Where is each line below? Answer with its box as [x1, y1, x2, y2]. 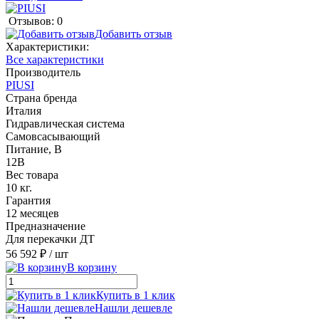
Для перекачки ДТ [6, 232, 95, 245]
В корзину [67, 261, 117, 273]
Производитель [6, 66, 80, 78]
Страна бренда [6, 91, 77, 104]
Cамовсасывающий [6, 130, 100, 142]
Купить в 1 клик [96, 288, 175, 301]
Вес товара [6, 168, 58, 181]
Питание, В [6, 142, 62, 155]
